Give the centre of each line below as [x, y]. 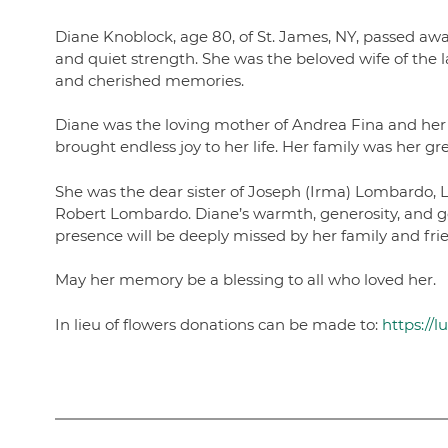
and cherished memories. [149, 80]
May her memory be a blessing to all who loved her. [245, 280]
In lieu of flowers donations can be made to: [218, 324]
